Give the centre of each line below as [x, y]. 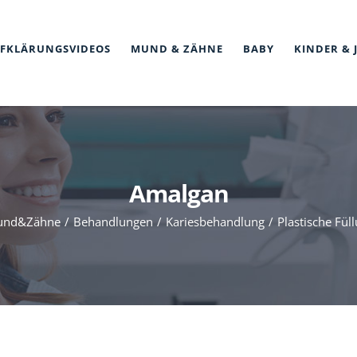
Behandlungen [113, 221]
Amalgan [178, 193]
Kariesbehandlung [215, 221]
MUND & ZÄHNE [177, 49]
